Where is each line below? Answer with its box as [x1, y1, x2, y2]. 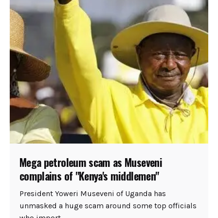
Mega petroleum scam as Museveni [19, 154, 162, 170]
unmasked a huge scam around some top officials [19, 200, 197, 210]
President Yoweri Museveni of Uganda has [19, 188, 166, 198]
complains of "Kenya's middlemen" [19, 168, 159, 184]
